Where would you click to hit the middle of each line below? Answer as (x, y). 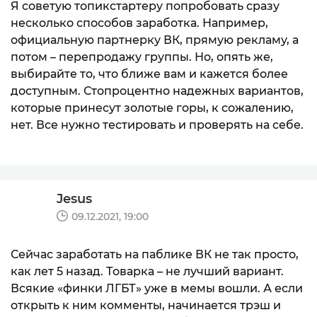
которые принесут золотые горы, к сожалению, (152, 108)
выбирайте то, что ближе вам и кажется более (149, 74)
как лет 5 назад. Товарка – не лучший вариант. (147, 271)
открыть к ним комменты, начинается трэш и (146, 305)
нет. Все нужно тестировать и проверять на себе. (157, 125)
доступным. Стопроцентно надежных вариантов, (157, 91)
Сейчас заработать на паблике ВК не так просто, (155, 254)
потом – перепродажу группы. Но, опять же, (142, 57)
